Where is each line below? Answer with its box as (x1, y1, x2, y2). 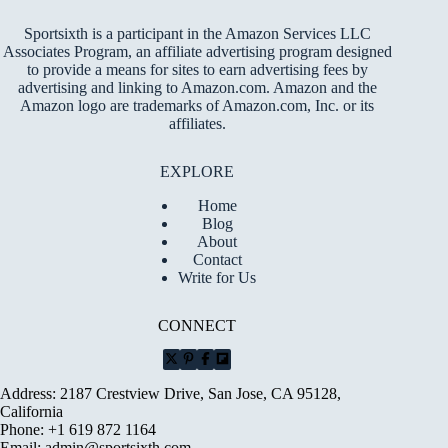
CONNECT (158, 317, 237, 334)
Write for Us (178, 269, 257, 286)
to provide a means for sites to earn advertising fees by (26, 61, 368, 78)
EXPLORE (160, 163, 235, 180)
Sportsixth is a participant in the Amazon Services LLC (23, 25, 371, 42)
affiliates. (168, 115, 226, 132)
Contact (192, 251, 242, 268)
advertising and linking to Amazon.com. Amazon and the (17, 79, 377, 96)
